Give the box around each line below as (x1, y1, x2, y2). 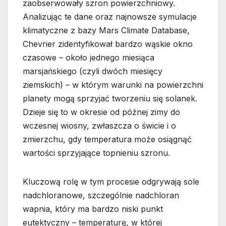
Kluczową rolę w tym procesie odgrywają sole (23, 177, 199, 187)
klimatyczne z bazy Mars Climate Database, (23, 25, 190, 35)
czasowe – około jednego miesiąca (23, 52, 154, 63)
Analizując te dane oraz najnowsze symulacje (23, 12, 197, 22)
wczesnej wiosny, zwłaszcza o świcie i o (23, 121, 176, 131)
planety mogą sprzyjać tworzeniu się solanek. (23, 93, 197, 103)
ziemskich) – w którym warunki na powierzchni (23, 80, 203, 90)
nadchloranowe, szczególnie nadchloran (23, 190, 179, 200)
